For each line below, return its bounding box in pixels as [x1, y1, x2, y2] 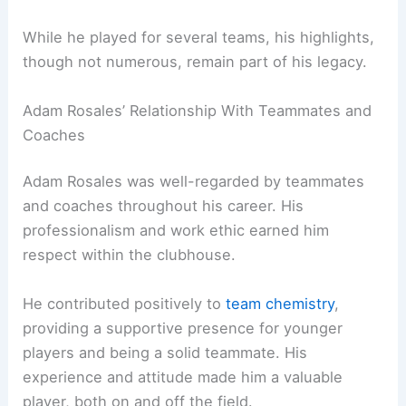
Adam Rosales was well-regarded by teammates [23, 172, 365, 191]
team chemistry [226, 294, 335, 313]
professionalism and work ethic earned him [23, 221, 330, 240]
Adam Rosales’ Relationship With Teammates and [23, 101, 372, 120]
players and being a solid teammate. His [23, 343, 308, 362]
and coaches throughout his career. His [23, 197, 304, 216]
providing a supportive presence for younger [23, 318, 343, 337]
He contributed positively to [23, 294, 227, 313]
